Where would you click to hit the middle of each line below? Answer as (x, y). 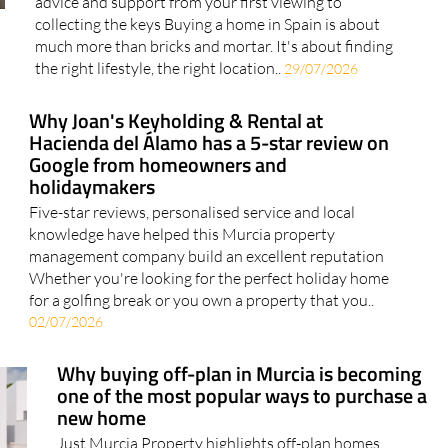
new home (102, 418)
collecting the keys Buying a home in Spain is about (208, 24)
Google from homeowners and (157, 165)
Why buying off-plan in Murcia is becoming (240, 374)
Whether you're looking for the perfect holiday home (208, 278)
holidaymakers (91, 187)
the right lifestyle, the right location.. (160, 68)
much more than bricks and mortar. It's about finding (214, 46)
